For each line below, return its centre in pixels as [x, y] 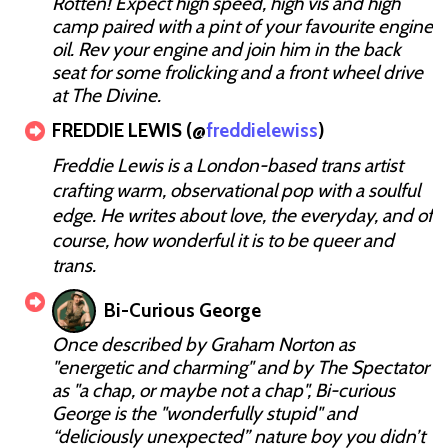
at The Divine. [106, 95]
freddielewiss [262, 130]
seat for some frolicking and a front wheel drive [237, 72]
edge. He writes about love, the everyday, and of [242, 215]
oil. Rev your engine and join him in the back [226, 49]
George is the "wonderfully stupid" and [204, 413]
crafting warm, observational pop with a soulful [236, 190]
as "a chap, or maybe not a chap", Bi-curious [223, 390]
